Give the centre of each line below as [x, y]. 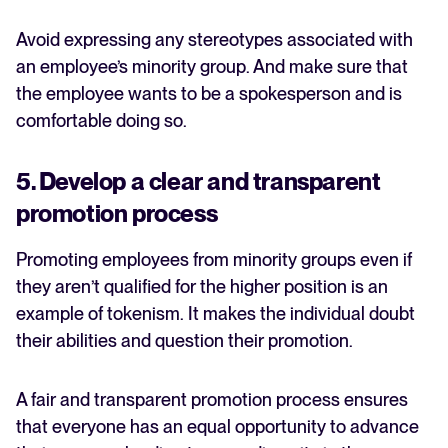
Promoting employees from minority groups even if [214, 260]
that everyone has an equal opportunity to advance [217, 427]
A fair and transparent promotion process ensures [212, 400]
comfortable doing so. [103, 121]
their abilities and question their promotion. [186, 341]
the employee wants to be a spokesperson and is [209, 94]
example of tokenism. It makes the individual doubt [215, 314]
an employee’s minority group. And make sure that [212, 67]
